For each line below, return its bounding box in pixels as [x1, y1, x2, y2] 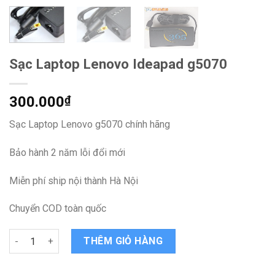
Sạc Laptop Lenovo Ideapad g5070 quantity [9, 230, 191, 241]
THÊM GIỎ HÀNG [83, 235, 163, 247]
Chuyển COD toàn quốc [9, 203, 106, 215]
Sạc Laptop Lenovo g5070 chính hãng [9, 118, 170, 130]
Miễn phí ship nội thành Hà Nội [9, 174, 138, 187]
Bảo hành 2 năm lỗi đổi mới [9, 146, 125, 158]
